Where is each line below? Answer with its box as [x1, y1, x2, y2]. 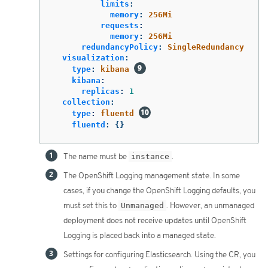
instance [131, 151, 169, 161]
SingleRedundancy [167, 42, 244, 51]
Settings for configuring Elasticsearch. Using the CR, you [63, 249, 255, 260]
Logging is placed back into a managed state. [63, 230, 216, 240]
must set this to [63, 200, 118, 211]
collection [62, 97, 110, 106]
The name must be [63, 151, 129, 162]
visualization [62, 53, 124, 62]
